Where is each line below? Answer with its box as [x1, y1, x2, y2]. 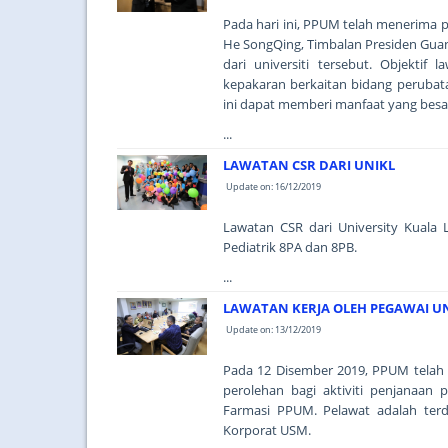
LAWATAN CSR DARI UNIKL [223, 156, 395, 174]
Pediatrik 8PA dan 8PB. [223, 238, 357, 256]
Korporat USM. [223, 421, 311, 439]
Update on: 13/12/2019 [226, 323, 321, 336]
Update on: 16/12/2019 [226, 180, 321, 193]
